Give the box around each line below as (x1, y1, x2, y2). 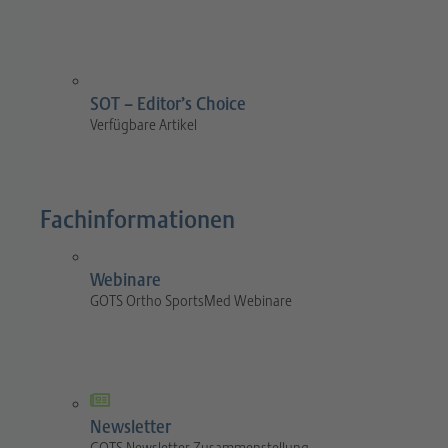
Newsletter (90, 416, 171, 439)
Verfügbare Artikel (90, 116, 197, 135)
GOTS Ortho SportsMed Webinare (90, 292, 292, 311)
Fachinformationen (40, 204, 235, 236)
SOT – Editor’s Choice (90, 93, 246, 116)
